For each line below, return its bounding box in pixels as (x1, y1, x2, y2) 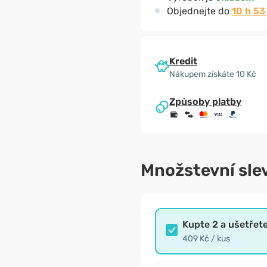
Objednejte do (167, 5, 232, 17)
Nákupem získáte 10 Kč (169, 69, 256, 79)
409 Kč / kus (182, 234, 230, 244)
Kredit (169, 55, 197, 67)
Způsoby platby (169, 96, 241, 108)
